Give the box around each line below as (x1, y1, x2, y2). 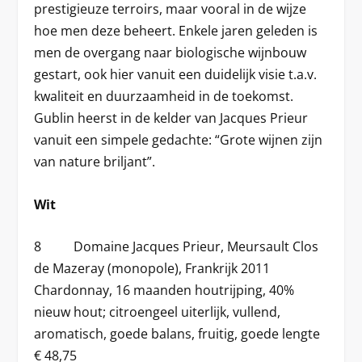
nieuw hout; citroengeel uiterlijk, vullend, (34, 303, 281, 322)
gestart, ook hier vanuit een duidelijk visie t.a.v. (34, 65, 318, 84)
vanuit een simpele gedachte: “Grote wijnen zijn (34, 131, 323, 149)
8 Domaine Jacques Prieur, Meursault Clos (34, 238, 319, 256)
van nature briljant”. (34, 153, 156, 171)
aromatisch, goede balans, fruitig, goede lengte (34, 325, 321, 343)
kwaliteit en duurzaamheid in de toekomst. (34, 87, 294, 106)
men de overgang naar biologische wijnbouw (34, 44, 307, 62)
